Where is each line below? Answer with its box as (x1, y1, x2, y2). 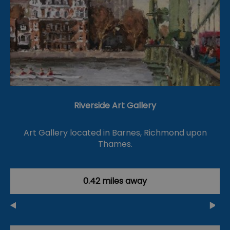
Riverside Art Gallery (74, 100, 156, 112)
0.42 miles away (83, 175, 147, 187)
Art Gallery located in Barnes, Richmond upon (23, 127, 207, 139)
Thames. (98, 138, 132, 150)
